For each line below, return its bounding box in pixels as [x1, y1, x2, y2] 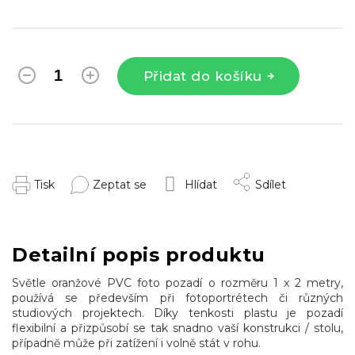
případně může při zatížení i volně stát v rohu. [12, 336, 261, 351]
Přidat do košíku [143, 67, 262, 84]
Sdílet [255, 177, 286, 192]
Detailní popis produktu [12, 243, 265, 267]
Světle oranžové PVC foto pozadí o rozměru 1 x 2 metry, [12, 276, 343, 291]
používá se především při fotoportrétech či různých [12, 291, 343, 306]
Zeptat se [93, 177, 147, 192]
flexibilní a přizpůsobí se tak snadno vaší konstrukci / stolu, [12, 321, 343, 336]
